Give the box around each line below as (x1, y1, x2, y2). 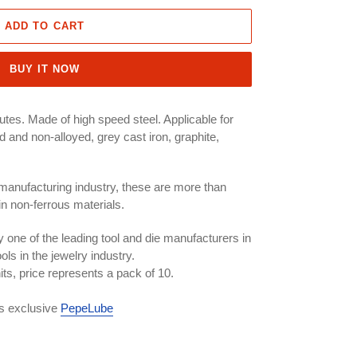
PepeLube (61, 300, 113, 315)
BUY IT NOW (9, 63, 80, 75)
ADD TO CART (5, 20, 84, 32)
